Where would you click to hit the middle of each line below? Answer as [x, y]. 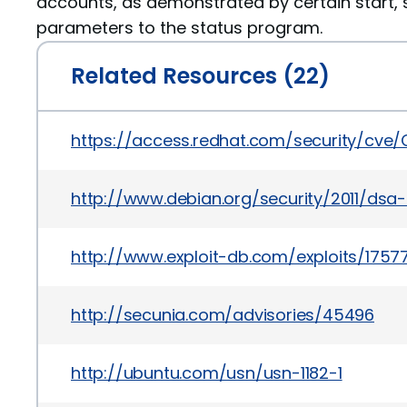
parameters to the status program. [179, 28]
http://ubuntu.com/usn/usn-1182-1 [207, 373]
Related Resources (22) [200, 76]
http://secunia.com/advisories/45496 [223, 315]
